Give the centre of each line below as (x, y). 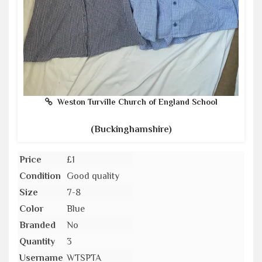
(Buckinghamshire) (131, 129)
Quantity (37, 241)
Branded (37, 225)
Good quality (93, 176)
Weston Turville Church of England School (135, 101)
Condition (40, 176)
